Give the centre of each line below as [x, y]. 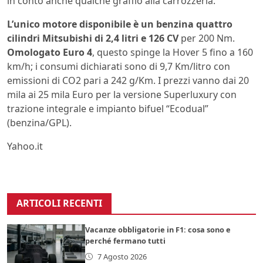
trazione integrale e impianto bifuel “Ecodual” [108, 108]
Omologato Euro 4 [50, 52]
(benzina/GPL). [39, 122]
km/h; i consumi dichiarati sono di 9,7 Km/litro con [119, 66]
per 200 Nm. [207, 38]
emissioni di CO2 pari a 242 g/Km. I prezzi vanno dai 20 [128, 80]
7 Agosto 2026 [122, 256]
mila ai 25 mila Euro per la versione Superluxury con [122, 94]
